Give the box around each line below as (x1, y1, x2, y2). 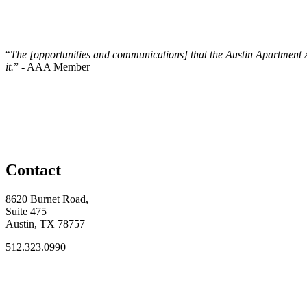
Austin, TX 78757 (5, 217, 85, 230)
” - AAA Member (14, 60, 90, 73)
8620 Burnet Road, (5, 193, 88, 205)
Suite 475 (5, 205, 47, 217)
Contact (5, 160, 61, 179)
